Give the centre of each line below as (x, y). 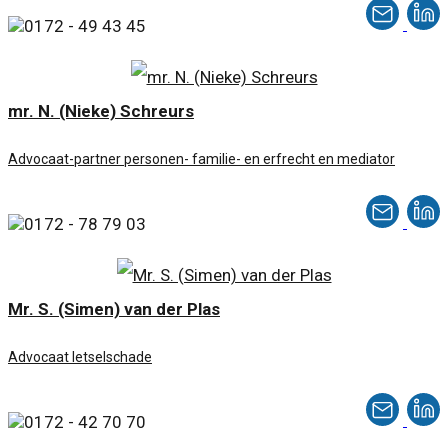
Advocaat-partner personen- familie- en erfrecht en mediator (201, 159)
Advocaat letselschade (80, 357)
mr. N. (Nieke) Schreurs (101, 111)
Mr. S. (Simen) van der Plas (114, 309)
